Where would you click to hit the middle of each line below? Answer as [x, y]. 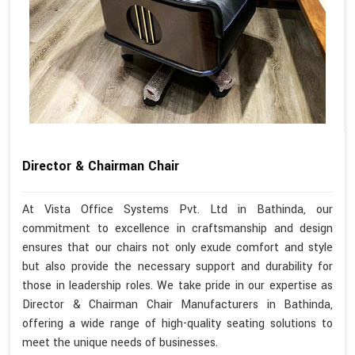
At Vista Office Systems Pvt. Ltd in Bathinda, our [177, 209]
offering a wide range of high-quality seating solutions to [177, 323]
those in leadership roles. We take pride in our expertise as [177, 285]
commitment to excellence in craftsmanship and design [177, 228]
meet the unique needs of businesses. [120, 342]
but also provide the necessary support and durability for [177, 266]
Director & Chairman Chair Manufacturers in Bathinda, [177, 304]
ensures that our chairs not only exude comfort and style [177, 247]
